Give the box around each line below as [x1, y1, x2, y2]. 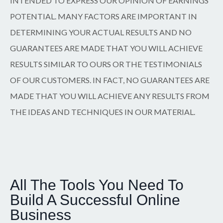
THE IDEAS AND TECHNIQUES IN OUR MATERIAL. [10, 107, 195, 116]
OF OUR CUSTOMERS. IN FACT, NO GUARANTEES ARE [10, 75, 210, 85]
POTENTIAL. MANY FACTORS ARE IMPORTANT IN [10, 11, 197, 21]
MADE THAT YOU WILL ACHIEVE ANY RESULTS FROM [10, 91, 210, 101]
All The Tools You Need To [10, 176, 184, 193]
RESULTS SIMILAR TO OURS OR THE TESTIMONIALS [10, 59, 202, 69]
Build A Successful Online [10, 191, 180, 208]
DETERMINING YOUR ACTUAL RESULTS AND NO [10, 27, 192, 37]
